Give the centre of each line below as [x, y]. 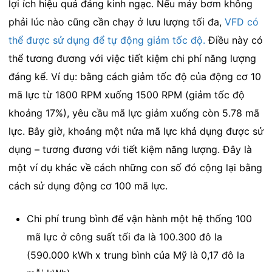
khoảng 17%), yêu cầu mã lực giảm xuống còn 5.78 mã [134, 113]
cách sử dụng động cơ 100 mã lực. [88, 185]
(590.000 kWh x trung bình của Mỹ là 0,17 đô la [135, 255]
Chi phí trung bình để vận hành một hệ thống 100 [139, 218]
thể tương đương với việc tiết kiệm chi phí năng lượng [132, 58]
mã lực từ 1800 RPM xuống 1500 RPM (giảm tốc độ [126, 94]
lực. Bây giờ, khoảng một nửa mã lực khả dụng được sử [136, 131]
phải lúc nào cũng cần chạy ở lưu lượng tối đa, [116, 22]
